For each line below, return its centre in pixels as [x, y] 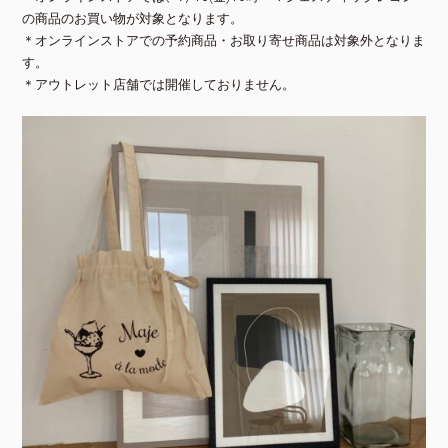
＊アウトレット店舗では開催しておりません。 [159, 83]
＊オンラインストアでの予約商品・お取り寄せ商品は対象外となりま [224, 39]
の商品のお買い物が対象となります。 [133, 17]
